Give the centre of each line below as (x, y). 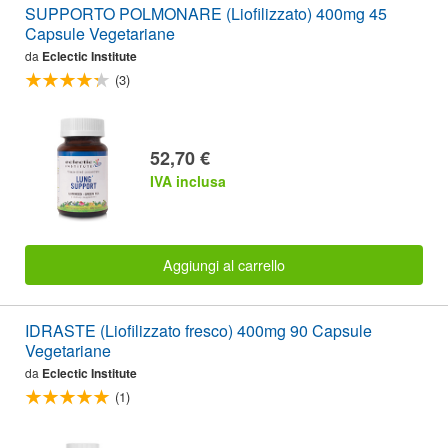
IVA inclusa (188, 180)
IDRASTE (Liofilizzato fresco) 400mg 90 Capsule (198, 331)
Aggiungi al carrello (224, 265)
